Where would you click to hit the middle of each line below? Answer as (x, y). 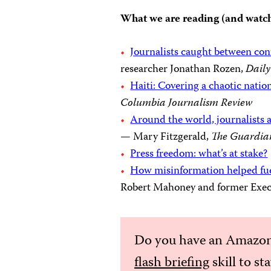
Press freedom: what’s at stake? (199, 154)
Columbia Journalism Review (187, 103)
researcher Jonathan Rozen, (183, 70)
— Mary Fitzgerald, (166, 137)
